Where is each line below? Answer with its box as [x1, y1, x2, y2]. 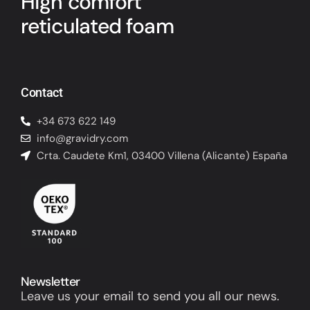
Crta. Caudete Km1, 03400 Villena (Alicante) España [36, 148, 287, 163]
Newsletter [21, 273, 80, 290]
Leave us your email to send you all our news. [21, 287, 280, 304]
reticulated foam [21, 12, 174, 39]
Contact [21, 84, 63, 100]
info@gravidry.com [36, 131, 128, 145]
